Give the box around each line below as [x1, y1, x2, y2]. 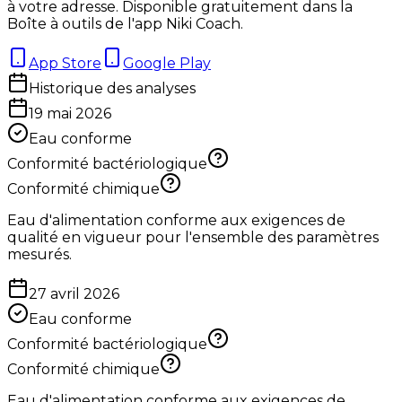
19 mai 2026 [29, 105, 111, 123]
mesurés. [7, 246, 72, 264]
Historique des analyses [29, 80, 196, 98]
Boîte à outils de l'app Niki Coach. [7, 15, 243, 33]
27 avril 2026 [29, 285, 119, 303]
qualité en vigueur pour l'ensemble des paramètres [7, 229, 379, 247]
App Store [29, 55, 101, 73]
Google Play [123, 55, 211, 73]
